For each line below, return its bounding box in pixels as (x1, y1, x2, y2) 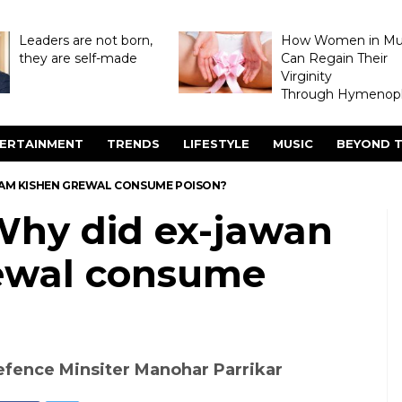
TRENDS (107, 136, 160, 151)
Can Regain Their (280, 50, 388, 66)
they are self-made (18, 50, 137, 66)
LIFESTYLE (183, 136, 249, 151)
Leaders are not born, (18, 32, 153, 48)
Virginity (280, 68, 332, 84)
